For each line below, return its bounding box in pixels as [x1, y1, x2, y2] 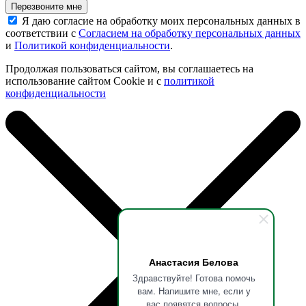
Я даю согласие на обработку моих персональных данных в [22, 15, 301, 27]
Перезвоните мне [11, 1, 82, 12]
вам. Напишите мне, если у [137, 284, 251, 297]
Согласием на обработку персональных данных [79, 27, 301, 40]
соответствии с [5, 27, 79, 40]
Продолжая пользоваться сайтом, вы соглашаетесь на [5, 63, 253, 75]
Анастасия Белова [149, 255, 238, 268]
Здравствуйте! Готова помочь [132, 271, 255, 284]
